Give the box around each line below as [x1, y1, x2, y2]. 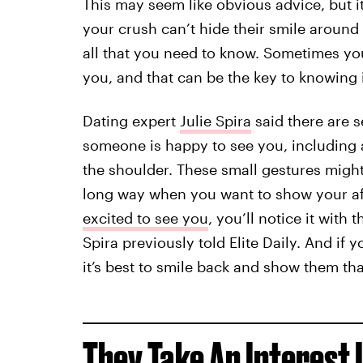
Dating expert [82, 111, 180, 130]
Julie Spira [179, 111, 251, 130]
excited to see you [82, 208, 208, 227]
